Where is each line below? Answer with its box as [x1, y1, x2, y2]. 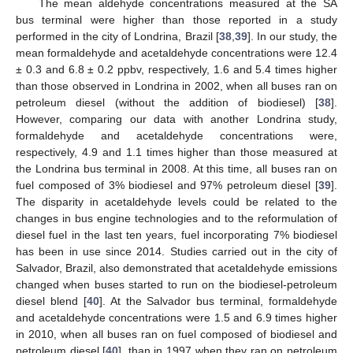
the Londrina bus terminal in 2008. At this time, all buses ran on [16, 162, 337, 175]
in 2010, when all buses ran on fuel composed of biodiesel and [16, 328, 337, 340]
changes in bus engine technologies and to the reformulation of [16, 212, 337, 225]
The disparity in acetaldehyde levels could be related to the [16, 195, 337, 208]
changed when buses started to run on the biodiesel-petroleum [16, 278, 337, 291]
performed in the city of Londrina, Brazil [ [16, 30, 219, 43]
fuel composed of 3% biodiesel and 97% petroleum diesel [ [16, 179, 318, 191]
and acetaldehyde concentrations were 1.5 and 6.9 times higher [16, 311, 337, 324]
